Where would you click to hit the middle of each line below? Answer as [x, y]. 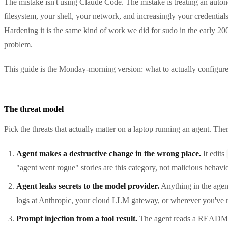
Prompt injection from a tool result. [77, 218]
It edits [214, 153]
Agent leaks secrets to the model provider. [88, 186]
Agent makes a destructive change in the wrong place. [109, 153]
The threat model [34, 109]
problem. [18, 44]
